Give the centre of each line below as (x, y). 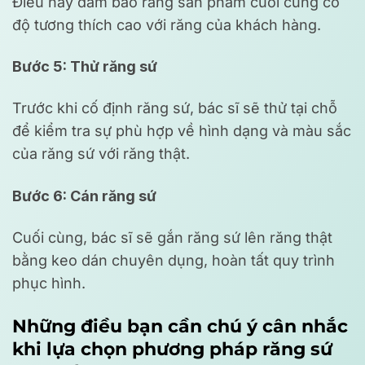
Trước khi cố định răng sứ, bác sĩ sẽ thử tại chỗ (175, 108)
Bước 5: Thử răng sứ (85, 66)
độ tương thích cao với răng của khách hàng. (167, 24)
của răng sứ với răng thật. (101, 154)
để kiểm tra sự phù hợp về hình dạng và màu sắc (182, 131)
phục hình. (49, 284)
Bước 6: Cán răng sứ (84, 196)
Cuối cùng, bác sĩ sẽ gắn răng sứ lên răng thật (172, 238)
